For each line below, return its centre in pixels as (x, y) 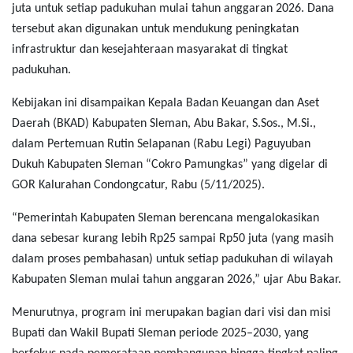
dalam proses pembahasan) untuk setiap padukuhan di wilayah (172, 259)
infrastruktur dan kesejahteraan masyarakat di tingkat (150, 49)
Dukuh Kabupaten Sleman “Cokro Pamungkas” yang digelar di (170, 164)
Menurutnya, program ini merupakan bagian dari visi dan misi (171, 312)
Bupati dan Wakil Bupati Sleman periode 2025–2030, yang (160, 333)
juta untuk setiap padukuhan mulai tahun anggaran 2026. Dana (173, 8)
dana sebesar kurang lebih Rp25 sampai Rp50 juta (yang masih (173, 238)
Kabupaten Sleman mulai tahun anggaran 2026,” (136, 279)
